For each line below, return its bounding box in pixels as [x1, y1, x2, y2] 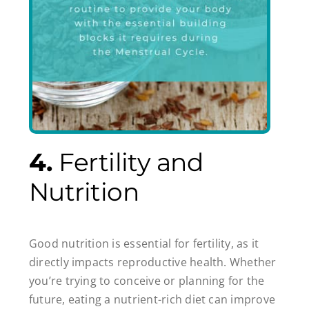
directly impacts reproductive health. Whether [28, 254, 277, 270]
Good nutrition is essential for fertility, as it [28, 235, 259, 251]
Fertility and [59, 147, 203, 178]
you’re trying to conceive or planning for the [28, 272, 265, 288]
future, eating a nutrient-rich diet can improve [28, 291, 276, 307]
